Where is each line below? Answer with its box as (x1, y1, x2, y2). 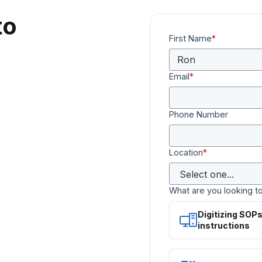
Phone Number (169, 109, 228, 120)
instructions (198, 220, 250, 231)
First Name (169, 33, 212, 43)
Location (169, 147, 203, 158)
